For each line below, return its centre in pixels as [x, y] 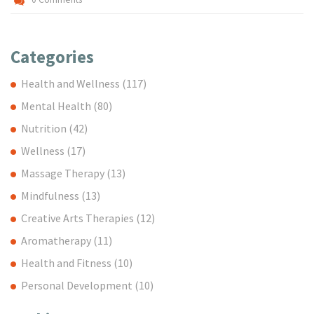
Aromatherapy [57, 240]
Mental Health [57, 105]
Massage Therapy [64, 173]
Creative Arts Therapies [78, 218]
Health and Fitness [67, 262]
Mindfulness [51, 195]
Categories [52, 57]
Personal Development [78, 285]
